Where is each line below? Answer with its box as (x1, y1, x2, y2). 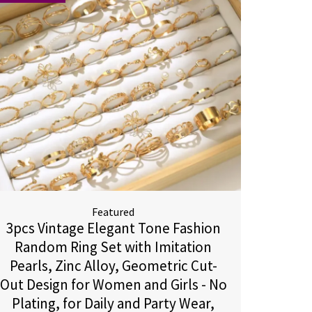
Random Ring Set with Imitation (15, 237, 212, 256)
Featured (92, 205, 135, 219)
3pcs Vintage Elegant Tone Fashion (6, 219, 221, 237)
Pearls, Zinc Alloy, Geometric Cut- (9, 256, 217, 275)
